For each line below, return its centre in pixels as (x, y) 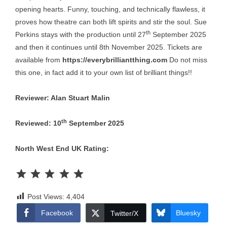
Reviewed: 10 (38, 123)
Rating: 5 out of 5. (93, 167)
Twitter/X (124, 213)
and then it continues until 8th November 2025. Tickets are (109, 47)
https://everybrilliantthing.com (115, 60)
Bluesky (188, 213)
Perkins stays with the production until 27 (81, 34)
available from (39, 60)
